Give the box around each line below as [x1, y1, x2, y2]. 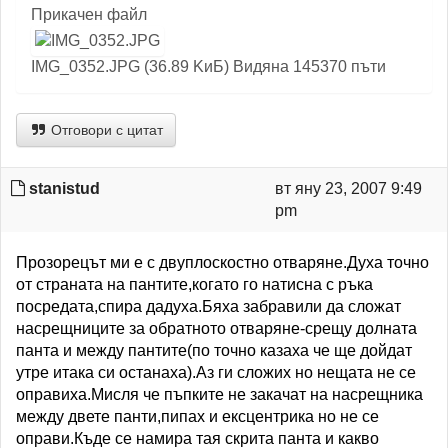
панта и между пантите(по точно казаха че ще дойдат [16, 342, 412, 359]
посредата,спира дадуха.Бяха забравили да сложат [16, 298, 401, 315]
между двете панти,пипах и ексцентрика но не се [16, 408, 379, 425]
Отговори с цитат [47, 122, 163, 138]
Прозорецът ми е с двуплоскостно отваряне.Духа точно [16, 254, 429, 271]
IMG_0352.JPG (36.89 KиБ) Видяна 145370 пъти [31, 58, 386, 75]
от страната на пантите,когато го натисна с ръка [16, 276, 373, 293]
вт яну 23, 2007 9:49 [274, 180, 422, 197]
